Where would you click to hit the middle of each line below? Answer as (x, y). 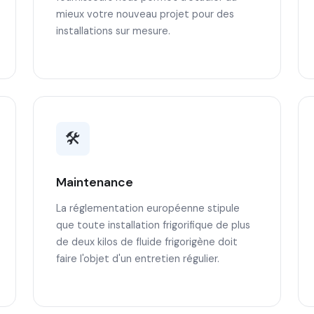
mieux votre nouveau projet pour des (145, 14)
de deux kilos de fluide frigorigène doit (146, 242)
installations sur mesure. (113, 31)
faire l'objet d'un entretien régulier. (137, 259)
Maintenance (94, 182)
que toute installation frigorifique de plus (153, 225)
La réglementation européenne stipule (148, 208)
